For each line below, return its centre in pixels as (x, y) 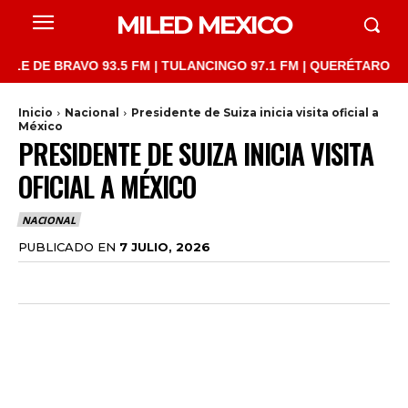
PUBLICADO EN (67, 246)
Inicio (36, 112)
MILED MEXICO (204, 25)
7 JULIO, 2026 (165, 246)
